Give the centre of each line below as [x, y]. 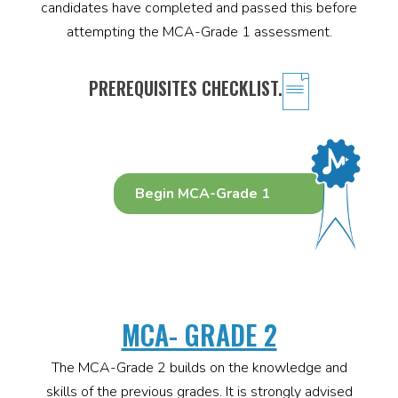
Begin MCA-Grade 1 [203, 194]
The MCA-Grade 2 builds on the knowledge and [199, 367]
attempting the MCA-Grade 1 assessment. [199, 32]
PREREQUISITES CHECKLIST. [186, 88]
